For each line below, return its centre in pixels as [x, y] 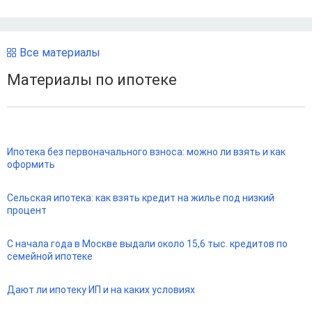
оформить [31, 164]
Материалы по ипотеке [92, 80]
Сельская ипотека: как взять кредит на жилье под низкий [141, 197]
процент [27, 210]
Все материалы [60, 53]
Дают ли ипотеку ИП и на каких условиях [101, 289]
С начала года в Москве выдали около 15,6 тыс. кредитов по [147, 243]
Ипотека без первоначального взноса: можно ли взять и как [146, 151]
